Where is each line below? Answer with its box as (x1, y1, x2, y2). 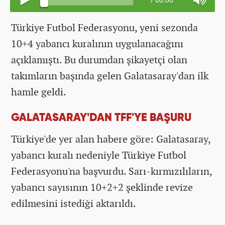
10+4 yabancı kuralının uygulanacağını (11, 36, 183, 50)
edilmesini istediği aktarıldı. (11, 196, 136, 210)
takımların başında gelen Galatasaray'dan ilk (11, 68, 208, 82)
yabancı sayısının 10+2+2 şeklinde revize (11, 180, 193, 194)
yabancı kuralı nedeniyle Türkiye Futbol (11, 148, 186, 162)
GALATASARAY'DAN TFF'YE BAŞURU (11, 112, 191, 124)
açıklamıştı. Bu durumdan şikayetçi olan (11, 52, 187, 66)
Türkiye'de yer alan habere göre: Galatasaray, (11, 132, 210, 146)
